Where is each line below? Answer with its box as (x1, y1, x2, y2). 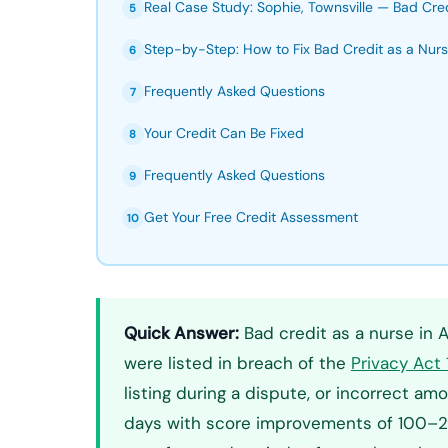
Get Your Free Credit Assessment (143, 207, 358, 226)
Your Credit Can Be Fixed (143, 123, 304, 142)
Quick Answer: (124, 322, 239, 344)
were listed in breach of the (124, 352, 351, 374)
